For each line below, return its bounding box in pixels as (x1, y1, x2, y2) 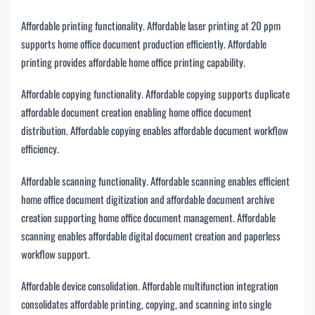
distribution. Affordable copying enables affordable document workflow (21, 122, 288, 139)
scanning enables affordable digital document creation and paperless (21, 227, 281, 243)
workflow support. (21, 245, 90, 262)
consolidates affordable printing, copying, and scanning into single (21, 296, 271, 312)
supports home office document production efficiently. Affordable (21, 35, 266, 51)
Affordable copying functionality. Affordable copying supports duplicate (21, 86, 290, 102)
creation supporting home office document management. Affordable (21, 209, 276, 225)
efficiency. (21, 141, 59, 157)
